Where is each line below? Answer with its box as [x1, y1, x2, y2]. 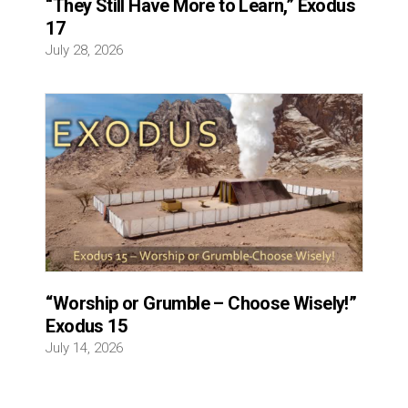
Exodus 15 [46, 315, 127, 338]
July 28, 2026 [46, 41, 124, 58]
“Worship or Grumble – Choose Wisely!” [46, 292, 357, 315]
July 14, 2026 [46, 340, 124, 357]
